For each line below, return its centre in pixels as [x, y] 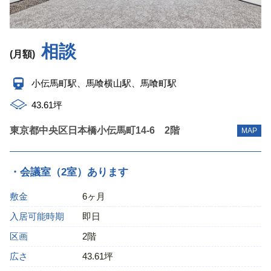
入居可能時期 [37, 216]
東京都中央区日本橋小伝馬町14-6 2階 [95, 131]
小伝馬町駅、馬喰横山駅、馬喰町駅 [104, 83]
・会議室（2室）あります [69, 172]
